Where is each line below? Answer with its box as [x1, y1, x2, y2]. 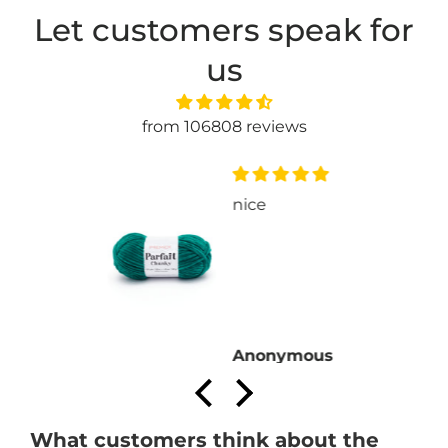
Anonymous [167, 345, 269, 365]
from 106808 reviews [141, 116, 307, 136]
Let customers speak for [34, 10, 414, 49]
